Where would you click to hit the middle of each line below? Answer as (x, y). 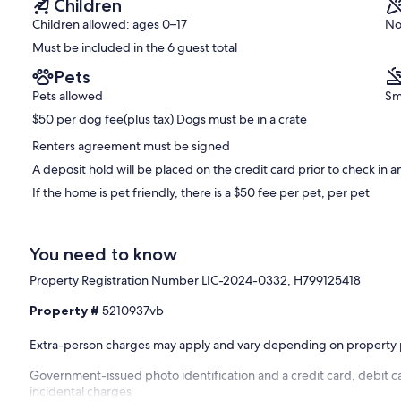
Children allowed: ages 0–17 (110, 25)
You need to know (104, 255)
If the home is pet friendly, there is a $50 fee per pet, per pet (201, 193)
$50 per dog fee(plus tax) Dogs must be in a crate (170, 119)
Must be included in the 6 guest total (135, 48)
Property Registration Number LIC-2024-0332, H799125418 (196, 281)
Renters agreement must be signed (131, 146)
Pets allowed (68, 96)
